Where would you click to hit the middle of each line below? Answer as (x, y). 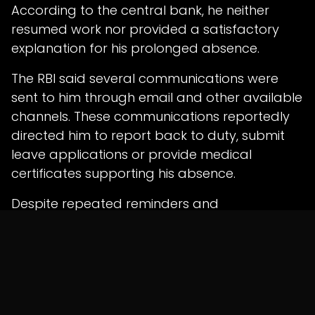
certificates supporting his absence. (123, 173)
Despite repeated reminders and (115, 203)
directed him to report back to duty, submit (148, 135)
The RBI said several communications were (145, 78)
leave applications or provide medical (131, 154)
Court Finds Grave (100, 274)
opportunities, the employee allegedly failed (150, 222)
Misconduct (70, 297)
